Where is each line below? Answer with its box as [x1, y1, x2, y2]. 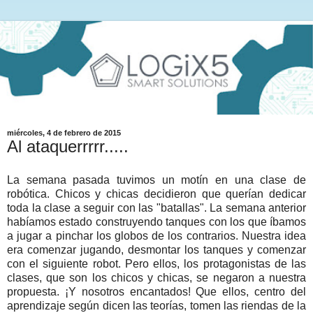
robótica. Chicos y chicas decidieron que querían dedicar [7, 188, 306, 201]
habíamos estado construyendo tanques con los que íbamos [7, 216, 306, 228]
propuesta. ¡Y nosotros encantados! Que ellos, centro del [7, 286, 306, 298]
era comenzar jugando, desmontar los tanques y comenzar [7, 244, 306, 256]
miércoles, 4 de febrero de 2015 [7, 129, 121, 138]
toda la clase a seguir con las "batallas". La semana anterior [7, 202, 306, 214]
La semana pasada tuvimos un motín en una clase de [7, 174, 306, 187]
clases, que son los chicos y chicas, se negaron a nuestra [7, 272, 306, 284]
